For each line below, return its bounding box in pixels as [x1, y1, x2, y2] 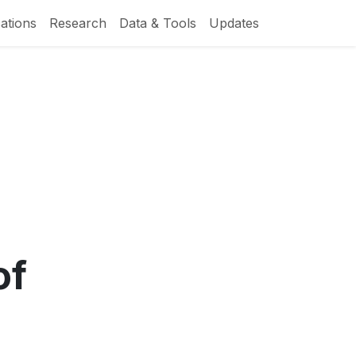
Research [49, 14, 106, 31]
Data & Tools [119, 14, 196, 31]
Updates [209, 14, 259, 31]
